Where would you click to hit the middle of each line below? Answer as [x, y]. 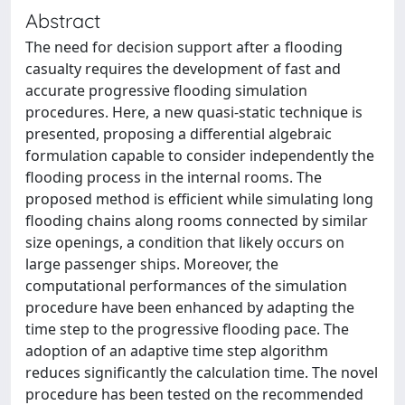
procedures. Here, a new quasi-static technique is [194, 112]
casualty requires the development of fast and [183, 68]
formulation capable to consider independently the [200, 155]
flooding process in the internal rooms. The [174, 177]
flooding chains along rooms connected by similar [197, 220]
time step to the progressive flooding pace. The [187, 329]
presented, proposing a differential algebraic [179, 133]
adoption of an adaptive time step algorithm [177, 350]
